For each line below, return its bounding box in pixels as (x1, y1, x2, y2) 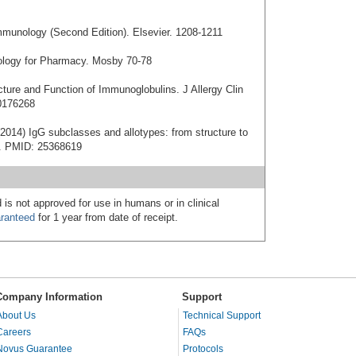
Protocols (183, 342, 223, 354)
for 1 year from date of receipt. (35, 211, 178, 223)
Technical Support (183, 309, 261, 321)
